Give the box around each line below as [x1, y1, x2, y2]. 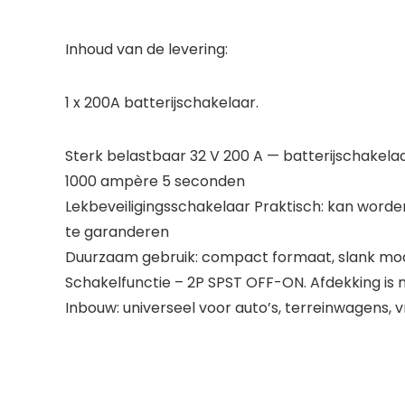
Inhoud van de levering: [65, 38, 228, 60]
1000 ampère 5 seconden [65, 170, 245, 192]
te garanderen [65, 221, 169, 242]
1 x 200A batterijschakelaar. [65, 91, 259, 113]
